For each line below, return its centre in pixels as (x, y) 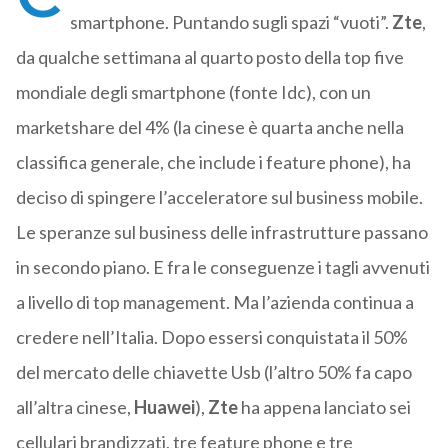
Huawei (162, 407)
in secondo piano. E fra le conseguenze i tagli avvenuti (222, 267)
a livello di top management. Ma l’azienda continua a (214, 302)
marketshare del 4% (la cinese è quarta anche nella (209, 127)
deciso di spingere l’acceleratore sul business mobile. (219, 197)
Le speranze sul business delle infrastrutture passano (221, 232)
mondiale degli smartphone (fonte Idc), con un (193, 92)
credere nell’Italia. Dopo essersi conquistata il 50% (211, 337)
